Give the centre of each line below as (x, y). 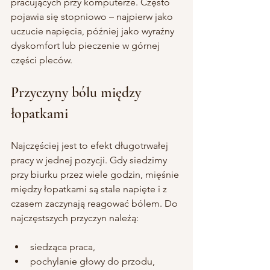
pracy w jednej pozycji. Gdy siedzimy (90, 160)
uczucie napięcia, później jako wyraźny (94, 31)
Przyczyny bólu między (78, 92)
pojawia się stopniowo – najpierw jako (93, 16)
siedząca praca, (63, 246)
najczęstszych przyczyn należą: (75, 218)
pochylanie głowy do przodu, (93, 261)
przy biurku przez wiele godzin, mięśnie (96, 174)
